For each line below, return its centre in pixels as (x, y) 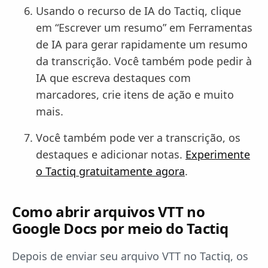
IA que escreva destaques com (113, 78)
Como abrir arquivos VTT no (109, 211)
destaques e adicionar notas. (111, 154)
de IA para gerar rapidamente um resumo (142, 44)
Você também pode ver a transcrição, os (138, 138)
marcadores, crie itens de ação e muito (135, 95)
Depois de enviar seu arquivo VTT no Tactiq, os (130, 256)
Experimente (218, 154)
